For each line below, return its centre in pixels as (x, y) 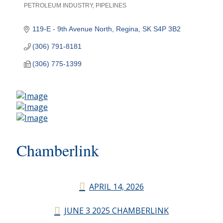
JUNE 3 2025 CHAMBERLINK (116, 211)
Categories (36, 11)
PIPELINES (111, 5)
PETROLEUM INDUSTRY (58, 5)
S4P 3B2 (167, 29)
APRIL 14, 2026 (116, 186)
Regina (127, 29)
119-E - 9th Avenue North (72, 29)
